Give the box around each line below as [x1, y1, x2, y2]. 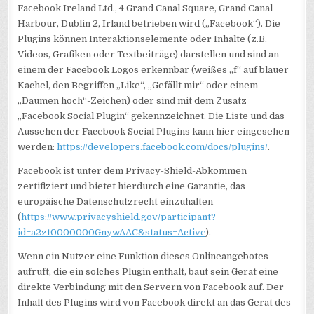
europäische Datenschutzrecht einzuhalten [18, 196, 214, 207]
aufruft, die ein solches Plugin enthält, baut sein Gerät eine [18, 266, 279, 277]
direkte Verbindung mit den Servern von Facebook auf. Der [18, 281, 285, 292]
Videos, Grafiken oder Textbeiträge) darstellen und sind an [18, 48, 280, 60]
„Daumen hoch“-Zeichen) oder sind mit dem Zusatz [18, 95, 247, 106]
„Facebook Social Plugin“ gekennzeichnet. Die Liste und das [18, 110, 285, 121]
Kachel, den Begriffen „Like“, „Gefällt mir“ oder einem [18, 79, 259, 90]
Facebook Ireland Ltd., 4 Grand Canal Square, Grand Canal [18, 2, 273, 13]
